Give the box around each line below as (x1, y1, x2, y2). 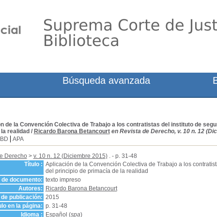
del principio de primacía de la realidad (45, 168, 148, 174)
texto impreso (45, 176, 81, 183)
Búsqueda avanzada (62, 75, 151, 86)
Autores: (18, 185, 43, 192)
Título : (24, 161, 43, 168)
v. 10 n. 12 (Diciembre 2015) (33, 153, 108, 159)
